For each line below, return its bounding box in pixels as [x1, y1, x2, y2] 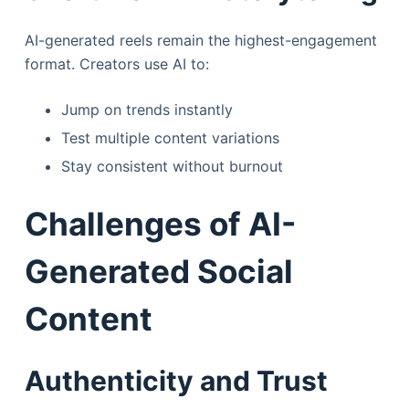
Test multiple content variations [60, 129, 279, 148]
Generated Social [24, 251, 293, 290]
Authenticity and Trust [24, 364, 328, 398]
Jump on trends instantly [60, 100, 233, 120]
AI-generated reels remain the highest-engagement [24, 31, 377, 50]
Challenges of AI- [24, 204, 296, 243]
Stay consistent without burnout [60, 156, 283, 175]
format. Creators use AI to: [24, 55, 209, 74]
